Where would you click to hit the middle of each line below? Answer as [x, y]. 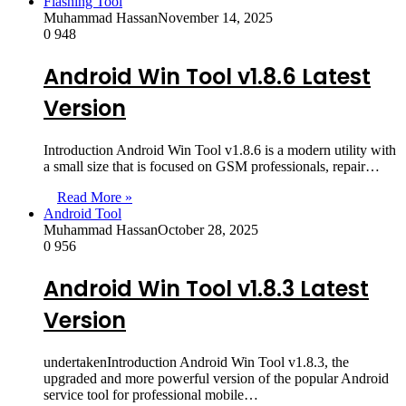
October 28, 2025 [208, 230]
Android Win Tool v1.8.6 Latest [207, 77]
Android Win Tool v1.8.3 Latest [206, 289]
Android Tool [82, 214]
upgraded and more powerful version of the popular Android [216, 378]
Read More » [95, 198]
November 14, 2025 [215, 18]
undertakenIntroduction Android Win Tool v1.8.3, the [196, 362]
